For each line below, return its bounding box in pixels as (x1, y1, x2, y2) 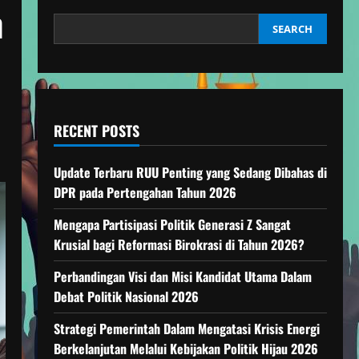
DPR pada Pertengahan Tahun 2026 (53, 183, 236, 202)
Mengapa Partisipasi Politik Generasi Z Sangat (53, 215, 291, 234)
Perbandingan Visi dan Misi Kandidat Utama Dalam (53, 267, 312, 286)
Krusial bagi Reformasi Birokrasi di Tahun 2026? (53, 235, 305, 254)
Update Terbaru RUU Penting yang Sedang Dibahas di (53, 163, 327, 182)
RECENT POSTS (53, 120, 139, 141)
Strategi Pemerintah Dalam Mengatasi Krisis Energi (53, 319, 320, 338)
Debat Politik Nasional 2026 (53, 287, 199, 306)
